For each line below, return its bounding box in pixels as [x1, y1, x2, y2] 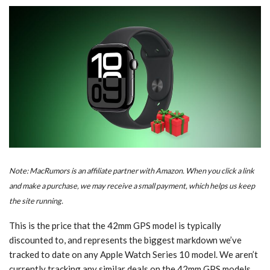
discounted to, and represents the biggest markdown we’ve [9, 234, 242, 246]
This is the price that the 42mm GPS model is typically [9, 220, 221, 231]
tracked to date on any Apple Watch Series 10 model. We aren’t [9, 249, 258, 260]
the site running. [9, 196, 63, 206]
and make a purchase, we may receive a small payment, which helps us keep [9, 181, 255, 191]
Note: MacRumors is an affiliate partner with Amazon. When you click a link [9, 166, 254, 176]
